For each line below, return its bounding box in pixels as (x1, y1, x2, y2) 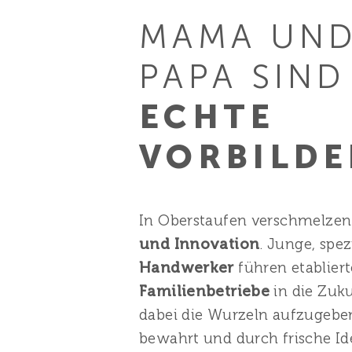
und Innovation (139, 235, 260, 253)
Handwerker (139, 258, 239, 277)
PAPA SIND (139, 57, 346, 97)
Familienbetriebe (139, 282, 274, 300)
